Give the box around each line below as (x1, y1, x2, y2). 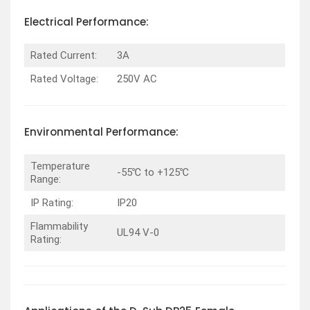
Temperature (30, 159, 90, 172)
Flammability (30, 219, 88, 232)
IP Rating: (30, 196, 73, 209)
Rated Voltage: (30, 73, 98, 86)
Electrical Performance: (24, 14, 149, 29)
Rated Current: (30, 49, 97, 62)
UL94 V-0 (116, 226, 159, 239)
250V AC (116, 73, 157, 86)
